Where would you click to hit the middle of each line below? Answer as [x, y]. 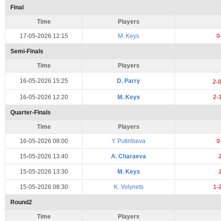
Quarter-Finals [31, 112]
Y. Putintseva [129, 141]
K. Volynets [129, 187]
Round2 [21, 202]
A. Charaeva [129, 156]
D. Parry [129, 81]
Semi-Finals [27, 51]
